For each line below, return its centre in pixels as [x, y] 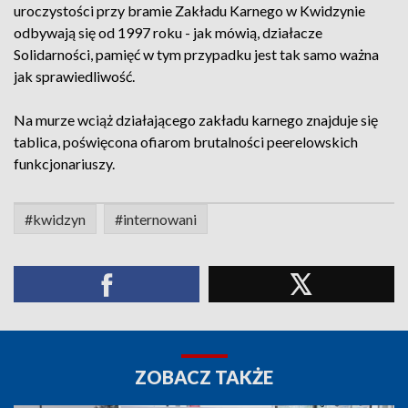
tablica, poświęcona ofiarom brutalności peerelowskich [186, 142]
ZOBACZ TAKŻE [204, 377]
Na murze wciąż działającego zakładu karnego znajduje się [196, 120]
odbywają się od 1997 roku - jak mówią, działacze [168, 32]
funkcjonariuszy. [64, 163]
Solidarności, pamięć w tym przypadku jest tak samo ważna [196, 54]
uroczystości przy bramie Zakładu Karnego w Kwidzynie [189, 10]
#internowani [156, 219]
